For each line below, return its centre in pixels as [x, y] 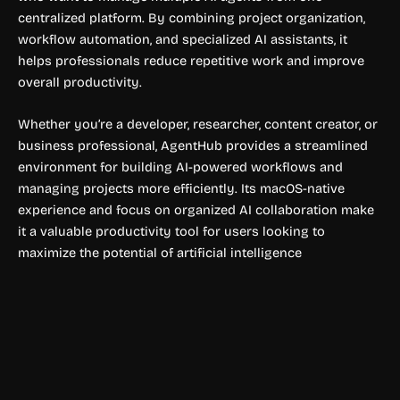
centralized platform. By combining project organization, [192, 17]
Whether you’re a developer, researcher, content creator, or [198, 124]
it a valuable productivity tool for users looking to [171, 231]
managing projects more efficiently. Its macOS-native [181, 188]
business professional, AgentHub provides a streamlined [193, 145]
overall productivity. [80, 82]
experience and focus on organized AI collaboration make [196, 209]
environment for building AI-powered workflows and [180, 167]
